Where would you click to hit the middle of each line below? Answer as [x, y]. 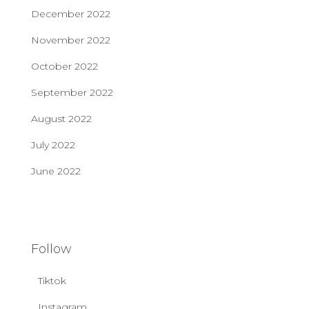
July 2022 [53, 144]
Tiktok [52, 280]
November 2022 [71, 40]
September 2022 [72, 92]
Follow [51, 249]
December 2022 [71, 13]
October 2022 [64, 66]
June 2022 [56, 171]
